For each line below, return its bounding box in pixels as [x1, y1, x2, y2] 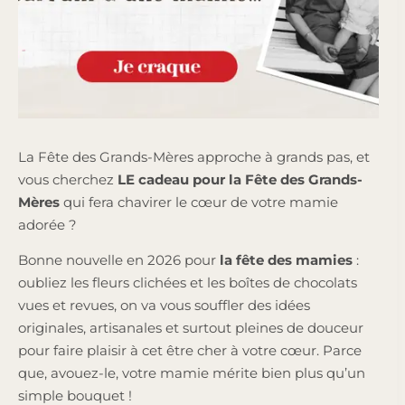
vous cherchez [18, 170, 118, 188]
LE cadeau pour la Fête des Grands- [118, 170, 363, 188]
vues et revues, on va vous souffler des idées [18, 296, 310, 314]
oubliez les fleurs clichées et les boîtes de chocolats [18, 273, 357, 291]
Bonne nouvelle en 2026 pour [18, 250, 220, 268]
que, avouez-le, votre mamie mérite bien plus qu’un [18, 363, 365, 381]
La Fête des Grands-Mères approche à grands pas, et [18, 147, 370, 165]
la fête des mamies [220, 250, 353, 268]
